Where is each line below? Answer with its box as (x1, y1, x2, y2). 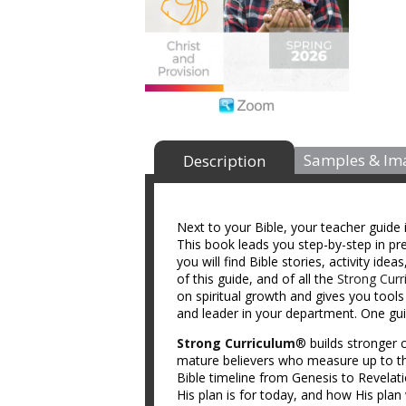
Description (183, 150, 266, 171)
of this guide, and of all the (177, 270, 337, 287)
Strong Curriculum (177, 334, 295, 352)
